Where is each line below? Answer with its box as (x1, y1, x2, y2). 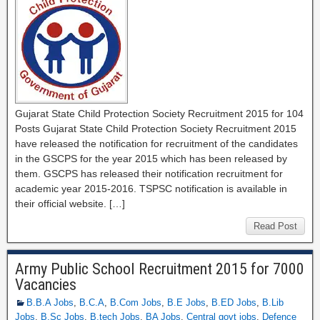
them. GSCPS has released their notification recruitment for (15, 168, 283, 179)
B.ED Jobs (211, 297, 256, 308)
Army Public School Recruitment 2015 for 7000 (15, 260, 304, 278)
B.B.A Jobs (26, 297, 74, 308)
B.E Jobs (167, 297, 206, 308)
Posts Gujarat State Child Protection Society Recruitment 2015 (15, 123, 296, 134)
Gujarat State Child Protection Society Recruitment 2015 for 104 (15, 108, 304, 119)
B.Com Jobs (110, 297, 161, 308)
